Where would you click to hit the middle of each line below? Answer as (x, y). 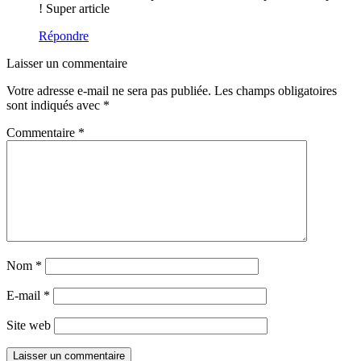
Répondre (64, 36)
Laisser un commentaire (67, 64)
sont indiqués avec (55, 106)
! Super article (74, 9)
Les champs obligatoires (276, 91)
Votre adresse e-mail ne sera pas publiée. (109, 91)
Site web (29, 326)
